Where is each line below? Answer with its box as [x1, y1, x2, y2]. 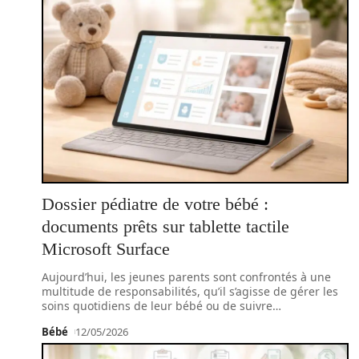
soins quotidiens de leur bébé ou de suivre [42, 298, 272, 313]
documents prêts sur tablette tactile [42, 216, 289, 236]
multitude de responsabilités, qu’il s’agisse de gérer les [42, 284, 338, 299]
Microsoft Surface [42, 239, 170, 259]
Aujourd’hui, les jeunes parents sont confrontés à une [42, 269, 331, 284]
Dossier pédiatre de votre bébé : [42, 194, 268, 214]
